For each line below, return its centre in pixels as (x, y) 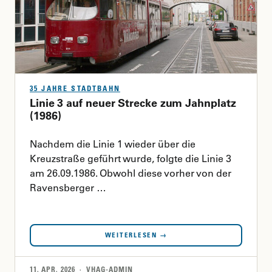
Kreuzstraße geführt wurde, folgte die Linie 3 (131, 158)
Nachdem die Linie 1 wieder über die (113, 144)
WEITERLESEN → (136, 235)
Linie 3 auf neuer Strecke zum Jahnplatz (133, 103)
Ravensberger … (68, 187)
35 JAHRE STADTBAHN (75, 88)
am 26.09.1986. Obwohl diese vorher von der (131, 173)
